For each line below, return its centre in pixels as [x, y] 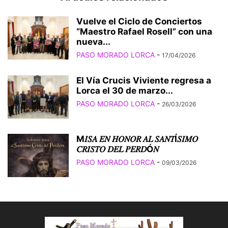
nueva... [93, 42]
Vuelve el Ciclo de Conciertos [139, 22]
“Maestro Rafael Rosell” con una [144, 32]
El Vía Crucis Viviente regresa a [144, 81]
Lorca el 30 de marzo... [125, 91]
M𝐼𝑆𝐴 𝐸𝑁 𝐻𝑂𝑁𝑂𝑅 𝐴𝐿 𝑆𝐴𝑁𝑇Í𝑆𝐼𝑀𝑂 [137, 139]
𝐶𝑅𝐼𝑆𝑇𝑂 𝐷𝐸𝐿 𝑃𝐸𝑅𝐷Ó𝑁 [118, 149]
